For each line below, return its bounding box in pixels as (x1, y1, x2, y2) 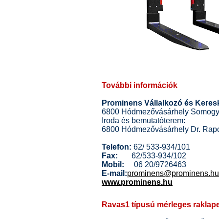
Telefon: (102, 143, 131, 151)
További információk (102, 81, 177, 89)
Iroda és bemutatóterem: (102, 116, 185, 125)
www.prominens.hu (102, 178, 173, 186)
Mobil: (102, 160, 124, 169)
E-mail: (102, 169, 127, 177)
